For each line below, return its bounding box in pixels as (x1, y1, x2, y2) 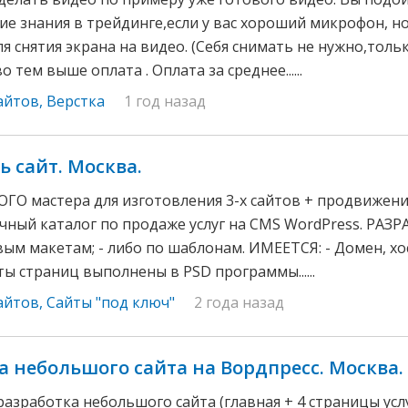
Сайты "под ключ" (46, 291, 175, 312)
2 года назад (194, 291, 284, 312)
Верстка (46, 91, 105, 112)
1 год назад (124, 91, 206, 112)
